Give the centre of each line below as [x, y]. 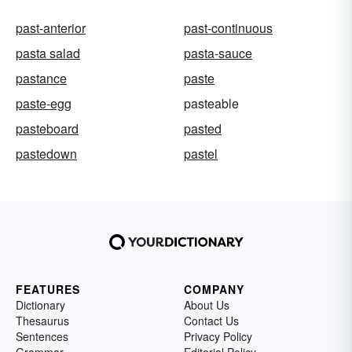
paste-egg [44, 104]
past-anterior [51, 28]
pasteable [211, 104]
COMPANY [214, 290]
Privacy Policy [218, 337]
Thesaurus [42, 321]
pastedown [46, 154]
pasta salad [48, 53]
